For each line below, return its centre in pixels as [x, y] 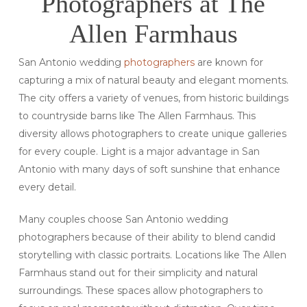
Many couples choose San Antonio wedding [123, 220]
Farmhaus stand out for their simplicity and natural [138, 273]
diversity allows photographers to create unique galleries [152, 134]
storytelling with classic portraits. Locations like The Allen [152, 255]
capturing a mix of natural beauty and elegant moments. [153, 81]
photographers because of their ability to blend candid [147, 237]
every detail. [47, 187]
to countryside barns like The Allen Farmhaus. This [137, 116]
